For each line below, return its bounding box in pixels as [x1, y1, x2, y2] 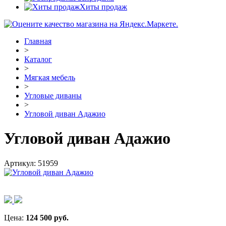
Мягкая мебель [24, 73, 75, 82]
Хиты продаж [80, 3, 127, 11]
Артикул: [4, 158, 38, 167]
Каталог [24, 55, 52, 64]
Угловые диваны [24, 91, 82, 100]
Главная [24, 37, 51, 45]
